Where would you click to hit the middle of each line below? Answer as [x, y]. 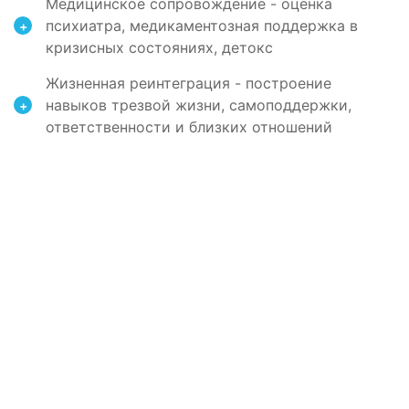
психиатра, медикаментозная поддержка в [202, 26]
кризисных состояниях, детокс [159, 48]
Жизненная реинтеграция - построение [189, 84]
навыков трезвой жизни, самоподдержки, [199, 105]
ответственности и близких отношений [189, 127]
